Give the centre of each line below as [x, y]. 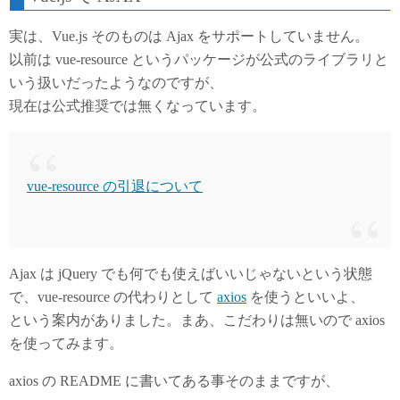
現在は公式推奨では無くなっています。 [137, 106]
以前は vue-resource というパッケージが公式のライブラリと [199, 59]
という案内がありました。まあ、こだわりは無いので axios [197, 320]
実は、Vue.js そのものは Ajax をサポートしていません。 [189, 36]
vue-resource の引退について [115, 186]
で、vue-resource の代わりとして [113, 297]
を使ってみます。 [66, 343]
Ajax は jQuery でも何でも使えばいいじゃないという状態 [191, 274]
